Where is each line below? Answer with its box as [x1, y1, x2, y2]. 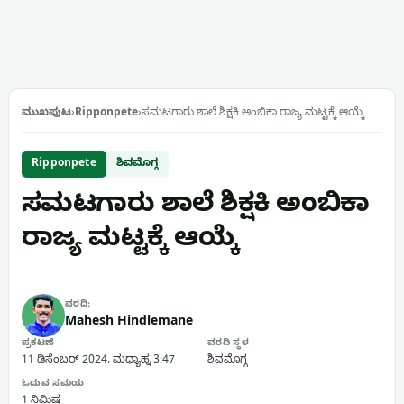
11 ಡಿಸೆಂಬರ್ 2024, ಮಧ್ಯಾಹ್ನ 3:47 [22, 353, 175, 368]
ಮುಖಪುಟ [22, 106, 71, 121]
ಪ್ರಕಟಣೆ [22, 338, 55, 350]
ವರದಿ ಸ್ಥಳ [207, 338, 249, 350]
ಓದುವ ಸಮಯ [22, 379, 85, 390]
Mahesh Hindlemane [65, 315, 193, 332]
